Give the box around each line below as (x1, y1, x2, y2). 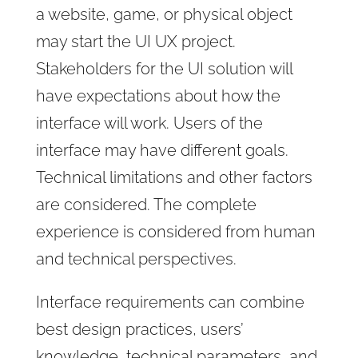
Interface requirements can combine (35, 292, 304, 312)
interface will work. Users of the (35, 113, 263, 133)
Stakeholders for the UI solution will (35, 58, 292, 78)
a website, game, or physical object (35, 4, 292, 24)
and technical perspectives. (35, 249, 237, 268)
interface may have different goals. (35, 140, 288, 160)
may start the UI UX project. (35, 31, 236, 51)
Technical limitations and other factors (35, 167, 312, 187)
